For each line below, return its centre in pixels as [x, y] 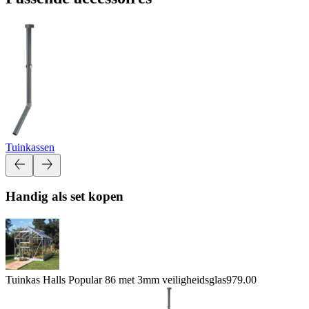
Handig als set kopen [64, 197]
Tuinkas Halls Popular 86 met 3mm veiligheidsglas [116, 279]
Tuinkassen [30, 147]
